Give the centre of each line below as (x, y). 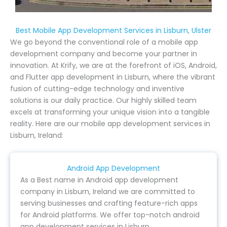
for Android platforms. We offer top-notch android (110, 215)
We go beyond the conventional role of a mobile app (104, 42)
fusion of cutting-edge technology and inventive (97, 88)
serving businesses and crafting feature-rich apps (109, 203)
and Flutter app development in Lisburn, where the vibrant (113, 77)
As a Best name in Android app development (99, 180)
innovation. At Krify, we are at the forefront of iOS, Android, (113, 65)
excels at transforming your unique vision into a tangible (110, 112)
